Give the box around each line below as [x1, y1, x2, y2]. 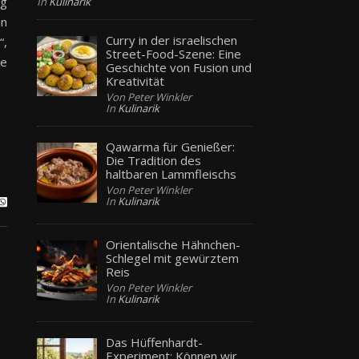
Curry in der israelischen [106, 31, 238, 48]
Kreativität [106, 72, 165, 89]
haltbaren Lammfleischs [106, 165, 237, 182]
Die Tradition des [106, 151, 202, 168]
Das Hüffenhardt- [106, 334, 204, 351]
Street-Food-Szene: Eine [106, 45, 242, 62]
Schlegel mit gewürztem [106, 250, 240, 267]
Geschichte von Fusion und [106, 58, 252, 75]
